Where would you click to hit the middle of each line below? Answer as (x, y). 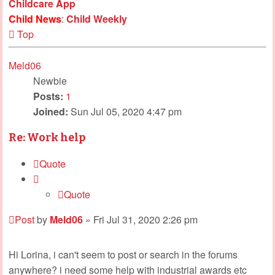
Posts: (48, 96)
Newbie (50, 80)
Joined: (51, 111)
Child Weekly (97, 18)
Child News (35, 18)
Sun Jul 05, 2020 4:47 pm (125, 111)
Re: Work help (47, 137)
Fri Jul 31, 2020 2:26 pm (145, 219)
